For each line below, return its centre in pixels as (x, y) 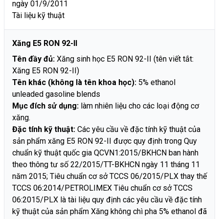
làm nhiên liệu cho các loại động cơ (139, 106)
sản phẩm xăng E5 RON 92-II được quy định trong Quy (105, 141)
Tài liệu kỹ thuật (38, 15)
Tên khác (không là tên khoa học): (74, 82)
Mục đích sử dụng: (45, 106)
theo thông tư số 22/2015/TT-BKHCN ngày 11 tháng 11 (106, 164)
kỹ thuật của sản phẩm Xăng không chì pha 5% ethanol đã (109, 211)
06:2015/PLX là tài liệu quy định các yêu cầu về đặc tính (107, 199)
